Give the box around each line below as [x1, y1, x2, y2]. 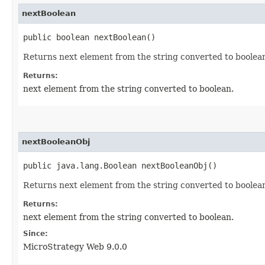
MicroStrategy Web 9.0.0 [23, 241, 127, 251]
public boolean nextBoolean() [23, 32, 156, 42]
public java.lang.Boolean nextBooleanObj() [23, 160, 217, 170]
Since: [23, 229, 48, 238]
